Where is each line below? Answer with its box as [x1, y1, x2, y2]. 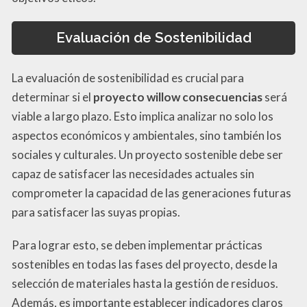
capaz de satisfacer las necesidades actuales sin [12, 166, 254, 181]
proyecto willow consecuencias [93, 89, 262, 104]
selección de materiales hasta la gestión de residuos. [12, 275, 278, 291]
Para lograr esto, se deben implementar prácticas [12, 237, 262, 252]
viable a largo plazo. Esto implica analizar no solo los [12, 108, 273, 123]
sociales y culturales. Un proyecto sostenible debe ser [12, 147, 283, 162]
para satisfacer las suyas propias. [12, 204, 180, 219]
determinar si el [12, 89, 93, 104]
